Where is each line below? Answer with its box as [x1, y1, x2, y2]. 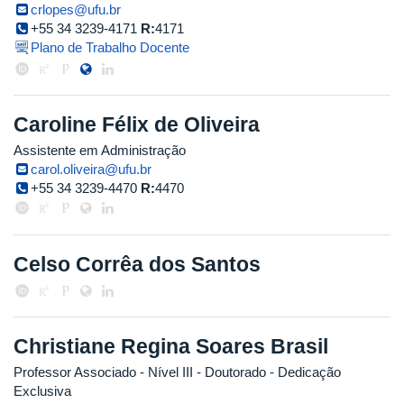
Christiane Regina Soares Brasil [14, 335, 328, 359]
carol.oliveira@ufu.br [31, 161, 152, 177]
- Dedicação [266, 363, 341, 380]
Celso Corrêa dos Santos [14, 252, 261, 276]
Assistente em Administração [14, 142, 186, 158]
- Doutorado [193, 363, 266, 380]
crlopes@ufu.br [31, 2, 122, 18]
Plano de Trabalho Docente [31, 40, 190, 56]
